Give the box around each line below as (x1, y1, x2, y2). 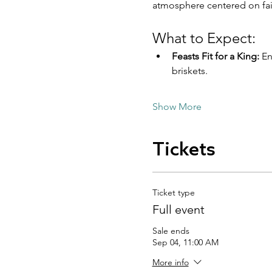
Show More (152, 100, 202, 112)
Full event (152, 202, 205, 217)
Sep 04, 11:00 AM (152, 236, 219, 248)
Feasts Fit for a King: (171, 50, 259, 62)
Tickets (152, 139, 216, 161)
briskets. (171, 64, 208, 76)
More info (152, 256, 189, 268)
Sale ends (152, 225, 189, 236)
